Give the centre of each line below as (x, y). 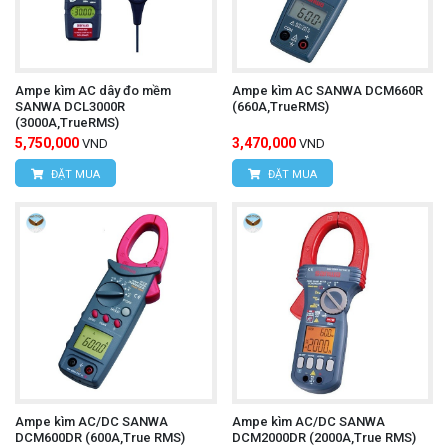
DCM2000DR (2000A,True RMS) (323, 437)
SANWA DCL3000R (70, 107)
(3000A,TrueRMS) (67, 123)
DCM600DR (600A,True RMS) (100, 437)
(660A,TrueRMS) (280, 107)
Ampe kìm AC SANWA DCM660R (327, 91)
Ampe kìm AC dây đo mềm (93, 91)
